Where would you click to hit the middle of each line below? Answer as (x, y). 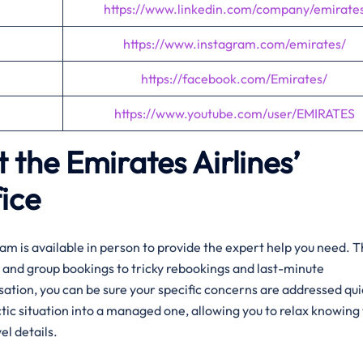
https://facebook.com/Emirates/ (234, 79)
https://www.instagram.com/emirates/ (234, 44)
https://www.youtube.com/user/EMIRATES (234, 113)
